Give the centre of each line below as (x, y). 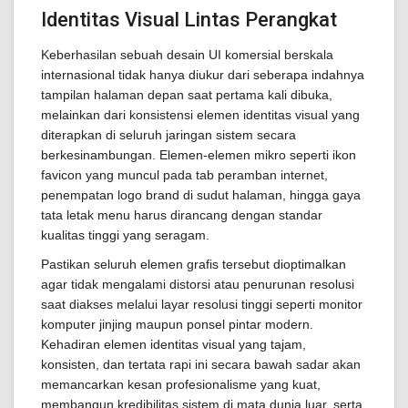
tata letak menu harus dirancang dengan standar (182, 215)
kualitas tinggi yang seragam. (125, 235)
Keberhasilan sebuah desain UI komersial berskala (187, 55)
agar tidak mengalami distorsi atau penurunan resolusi (198, 284)
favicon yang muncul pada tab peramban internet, (184, 175)
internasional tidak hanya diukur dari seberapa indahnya (203, 75)
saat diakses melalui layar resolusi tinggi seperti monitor (202, 304)
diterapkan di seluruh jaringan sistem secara (168, 135)
